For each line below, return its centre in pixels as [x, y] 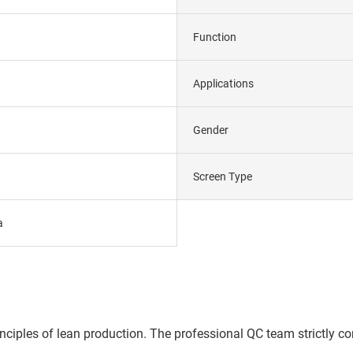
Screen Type [223, 176]
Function [215, 37]
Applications [223, 83]
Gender [211, 130]
